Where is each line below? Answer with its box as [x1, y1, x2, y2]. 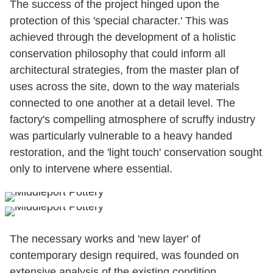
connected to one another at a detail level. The [10, 96, 235, 109]
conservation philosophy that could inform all [10, 47, 225, 60]
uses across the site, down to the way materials [10, 80, 239, 93]
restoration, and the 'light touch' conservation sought [10, 146, 262, 158]
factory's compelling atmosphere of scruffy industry [10, 113, 255, 126]
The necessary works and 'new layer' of [10, 232, 200, 245]
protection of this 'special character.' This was [10, 14, 229, 27]
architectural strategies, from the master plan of [10, 63, 239, 76]
